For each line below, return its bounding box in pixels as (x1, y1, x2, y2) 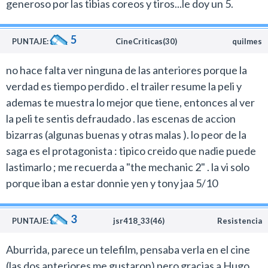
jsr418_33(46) (113, 216, 165, 226)
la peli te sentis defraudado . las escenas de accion (6, 112, 236, 125)
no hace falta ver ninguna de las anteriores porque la (6, 63, 247, 77)
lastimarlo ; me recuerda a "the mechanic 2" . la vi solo (6, 160, 249, 173)
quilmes (232, 36, 262, 46)
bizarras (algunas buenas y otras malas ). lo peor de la (6, 128, 246, 141)
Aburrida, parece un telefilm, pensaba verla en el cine (6, 243, 250, 256)
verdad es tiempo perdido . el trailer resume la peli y (6, 80, 242, 93)
